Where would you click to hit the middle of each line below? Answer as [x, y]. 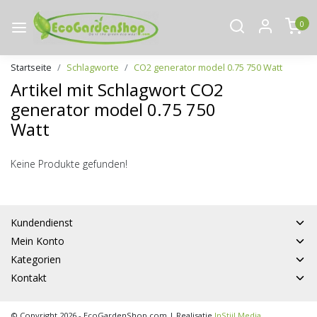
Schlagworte [93, 67]
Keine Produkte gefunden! [69, 163]
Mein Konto [38, 241]
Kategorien [36, 259]
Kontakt [29, 277]
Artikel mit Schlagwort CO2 [117, 89]
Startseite [31, 67]
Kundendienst [42, 222]
